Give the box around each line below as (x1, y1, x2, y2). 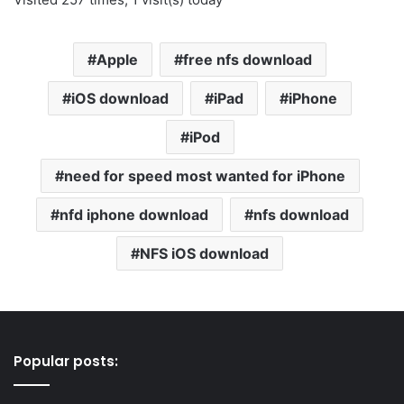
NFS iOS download (140, 244, 269, 263)
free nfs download (183, 50, 312, 69)
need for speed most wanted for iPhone (63, 167, 345, 186)
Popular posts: (14, 352, 118, 372)
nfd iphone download (60, 206, 208, 225)
